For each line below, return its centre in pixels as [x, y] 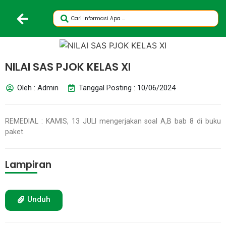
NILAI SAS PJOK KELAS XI [68, 67]
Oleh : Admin [38, 88]
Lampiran [28, 165]
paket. [15, 132]
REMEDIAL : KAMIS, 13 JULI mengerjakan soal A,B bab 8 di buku [113, 121]
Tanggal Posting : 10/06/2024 [127, 88]
